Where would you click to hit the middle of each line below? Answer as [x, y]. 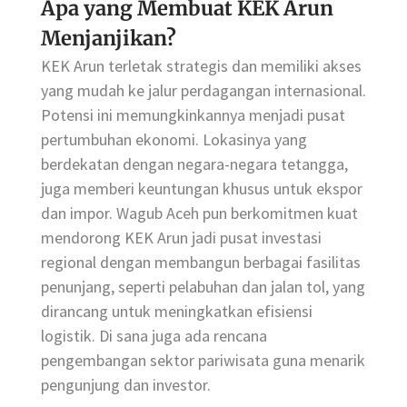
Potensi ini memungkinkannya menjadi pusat [193, 115]
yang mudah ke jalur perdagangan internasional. [203, 91]
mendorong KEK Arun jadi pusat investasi [181, 238]
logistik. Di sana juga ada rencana [154, 336]
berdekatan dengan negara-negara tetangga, [194, 164]
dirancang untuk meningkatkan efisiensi [177, 312]
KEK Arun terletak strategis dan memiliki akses [201, 66]
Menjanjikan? [109, 39]
